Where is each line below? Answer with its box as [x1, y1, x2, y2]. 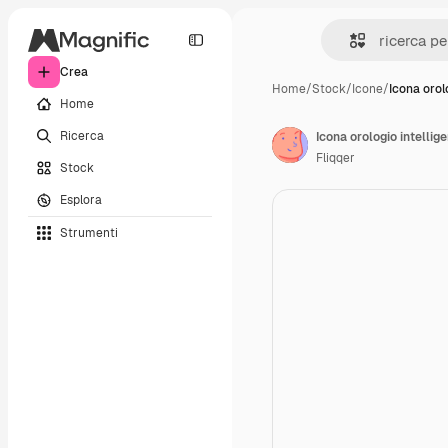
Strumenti [60, 224, 118, 241]
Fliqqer [316, 150, 355, 166]
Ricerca [60, 127, 104, 144]
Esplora [60, 191, 102, 208]
